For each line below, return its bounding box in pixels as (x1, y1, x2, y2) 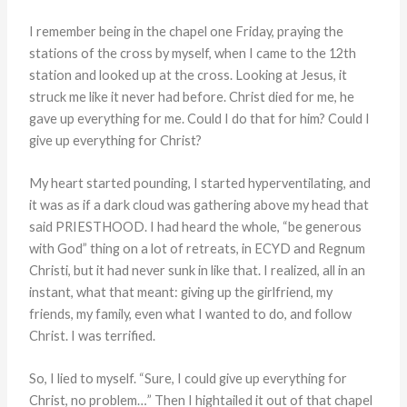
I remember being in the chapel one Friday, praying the (29, 23, 344, 39)
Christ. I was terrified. (29, 327, 156, 343)
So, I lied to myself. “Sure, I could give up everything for (29, 371, 348, 387)
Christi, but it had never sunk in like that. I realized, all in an (29, 262, 366, 278)
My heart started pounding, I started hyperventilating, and (29, 174, 372, 191)
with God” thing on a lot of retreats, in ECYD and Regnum (29, 240, 366, 256)
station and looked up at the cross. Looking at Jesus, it (29, 66, 348, 83)
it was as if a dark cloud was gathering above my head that (29, 196, 370, 213)
